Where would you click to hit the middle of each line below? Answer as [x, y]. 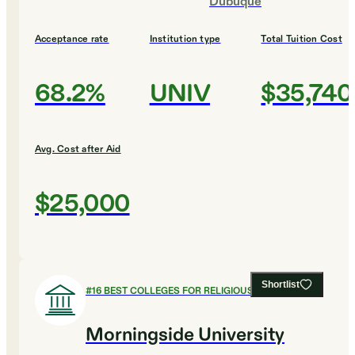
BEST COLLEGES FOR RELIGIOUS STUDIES [200, 291]
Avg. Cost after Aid [78, 149]
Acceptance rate [72, 39]
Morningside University [185, 336]
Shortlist [281, 285]
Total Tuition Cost [302, 39]
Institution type [185, 39]
